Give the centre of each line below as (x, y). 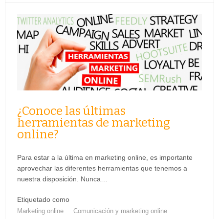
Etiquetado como (43, 199)
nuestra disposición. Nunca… (62, 179)
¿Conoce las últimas (71, 111)
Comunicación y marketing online (120, 211)
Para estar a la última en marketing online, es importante (105, 157)
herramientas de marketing (94, 122)
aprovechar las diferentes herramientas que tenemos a (102, 168)
